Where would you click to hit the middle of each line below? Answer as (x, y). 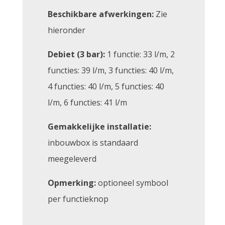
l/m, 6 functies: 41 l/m (87, 102)
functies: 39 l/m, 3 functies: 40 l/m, (111, 70)
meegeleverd (72, 158)
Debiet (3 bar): (76, 54)
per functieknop (78, 199)
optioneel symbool (132, 183)
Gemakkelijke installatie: (99, 126)
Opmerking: (72, 183)
